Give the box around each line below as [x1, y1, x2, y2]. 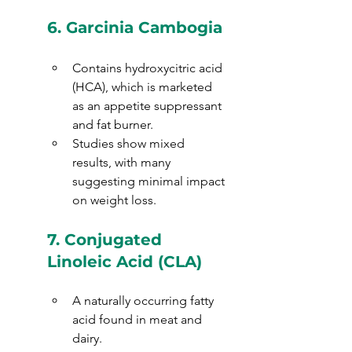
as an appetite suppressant [72, 98, 225, 113]
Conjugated [64, 230, 167, 249]
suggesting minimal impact [72, 174, 228, 189]
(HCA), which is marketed [72, 79, 215, 94]
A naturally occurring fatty [72, 293, 217, 308]
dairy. [72, 331, 102, 346]
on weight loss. [72, 192, 156, 207]
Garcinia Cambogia [66, 18, 222, 37]
